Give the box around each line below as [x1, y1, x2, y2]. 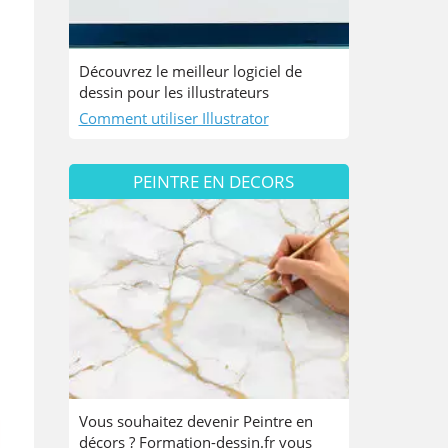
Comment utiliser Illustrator [78, 108, 269, 128]
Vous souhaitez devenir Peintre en [78, 411, 313, 431]
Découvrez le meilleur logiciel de [78, 61, 302, 81]
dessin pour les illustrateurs [78, 82, 273, 102]
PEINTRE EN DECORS [133, 170, 294, 193]
